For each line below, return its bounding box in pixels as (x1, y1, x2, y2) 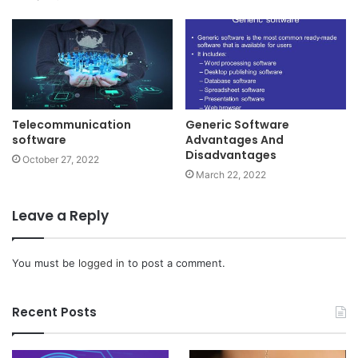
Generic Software (185, 117, 289, 133)
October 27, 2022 (22, 153, 99, 166)
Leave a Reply (12, 206, 109, 226)
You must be (12, 257, 78, 270)
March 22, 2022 (196, 169, 266, 181)
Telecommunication (12, 117, 131, 133)
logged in (78, 257, 125, 270)
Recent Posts (12, 304, 97, 321)
